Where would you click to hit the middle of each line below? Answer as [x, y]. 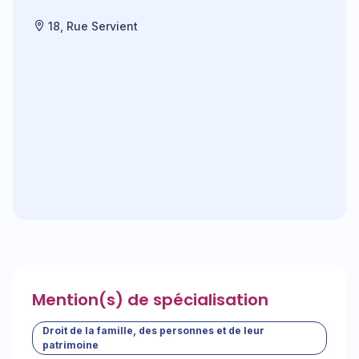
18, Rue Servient [93, 26]
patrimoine [71, 345]
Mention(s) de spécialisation [150, 300]
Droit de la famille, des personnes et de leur [153, 331]
